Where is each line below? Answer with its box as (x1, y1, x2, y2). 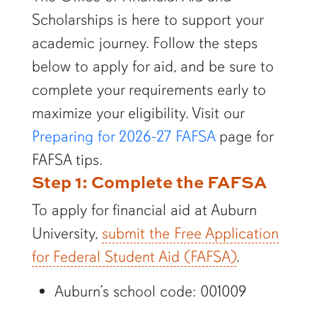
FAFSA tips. (31, 150, 103, 170)
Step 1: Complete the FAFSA (31, 169, 267, 194)
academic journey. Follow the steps (31, 33, 258, 53)
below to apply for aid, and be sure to (31, 57, 274, 76)
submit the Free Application (101, 224, 279, 243)
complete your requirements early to (31, 80, 266, 100)
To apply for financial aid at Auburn (31, 200, 257, 220)
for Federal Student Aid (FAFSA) (31, 247, 236, 267)
